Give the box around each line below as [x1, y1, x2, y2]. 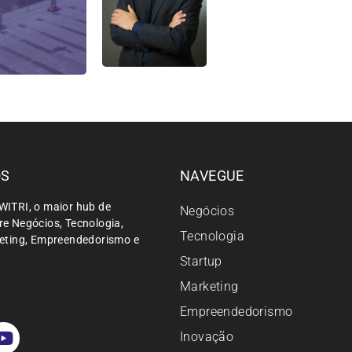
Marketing [179, 279, 239, 295]
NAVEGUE [179, 167, 244, 185]
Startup [179, 254, 222, 269]
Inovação [179, 329, 234, 345]
